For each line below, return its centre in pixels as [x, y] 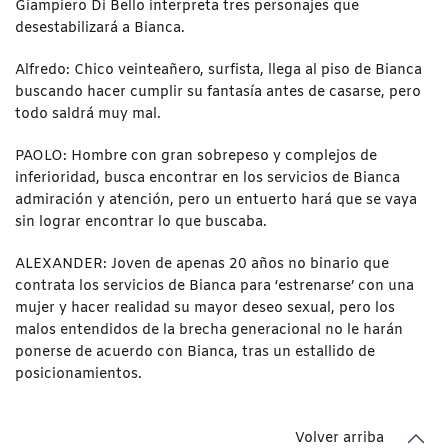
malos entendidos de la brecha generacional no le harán [209, 330]
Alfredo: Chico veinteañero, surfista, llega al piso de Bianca [218, 70]
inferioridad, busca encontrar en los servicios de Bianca [207, 178]
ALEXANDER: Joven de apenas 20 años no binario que [202, 264]
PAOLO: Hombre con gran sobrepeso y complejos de [196, 156]
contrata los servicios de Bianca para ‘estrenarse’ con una [214, 286]
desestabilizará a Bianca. [100, 28]
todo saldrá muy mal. [88, 114]
